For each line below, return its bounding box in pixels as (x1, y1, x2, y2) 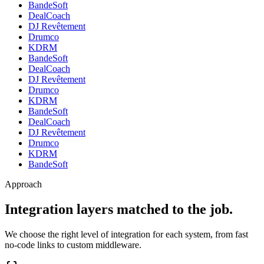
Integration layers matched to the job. (5, 201, 233, 217)
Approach (5, 179, 42, 190)
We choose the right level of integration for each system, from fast (5, 229, 248, 239)
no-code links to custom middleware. (5, 239, 141, 250)
